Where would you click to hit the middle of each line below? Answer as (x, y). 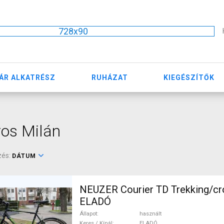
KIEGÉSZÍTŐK (189, 77)
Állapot (88, 213)
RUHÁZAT (109, 77)
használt (150, 213)
